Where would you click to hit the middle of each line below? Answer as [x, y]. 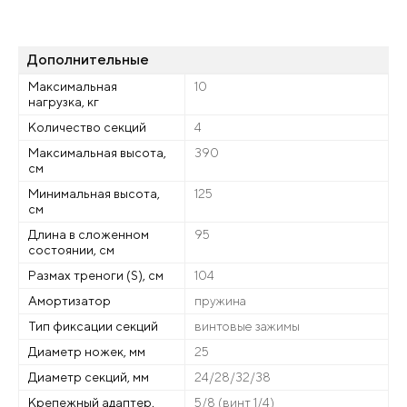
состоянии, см [71, 250]
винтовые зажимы [247, 326]
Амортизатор [69, 301]
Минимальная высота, [94, 194]
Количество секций [87, 127]
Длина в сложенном [89, 234]
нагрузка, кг [64, 102]
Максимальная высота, [97, 153]
